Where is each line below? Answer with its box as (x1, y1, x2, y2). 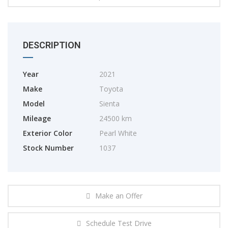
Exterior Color (23, 128, 72, 138)
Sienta (99, 99, 120, 108)
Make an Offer (95, 191, 142, 201)
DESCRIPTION (23, 40, 81, 50)
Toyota (99, 84, 123, 94)
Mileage (23, 113, 51, 123)
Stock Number (23, 143, 74, 153)
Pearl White (99, 128, 137, 138)
